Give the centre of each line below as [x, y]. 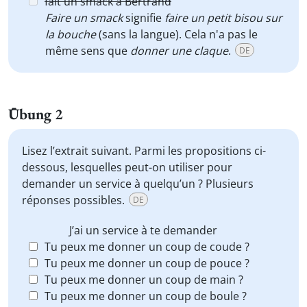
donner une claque [179, 51]
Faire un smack [84, 18]
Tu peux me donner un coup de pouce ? [147, 263]
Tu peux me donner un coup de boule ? [146, 296]
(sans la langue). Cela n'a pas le [177, 34]
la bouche [71, 34]
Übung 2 [36, 114]
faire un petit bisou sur [223, 18]
